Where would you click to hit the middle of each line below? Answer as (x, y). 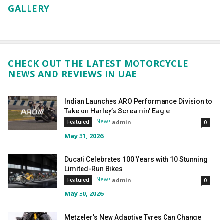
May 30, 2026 (84, 193)
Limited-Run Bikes (94, 169)
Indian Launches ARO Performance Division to (138, 101)
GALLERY (29, 8)
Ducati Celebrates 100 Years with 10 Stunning (136, 159)
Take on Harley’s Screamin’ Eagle (117, 111)
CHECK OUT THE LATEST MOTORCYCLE (98, 63)
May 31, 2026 (84, 135)
